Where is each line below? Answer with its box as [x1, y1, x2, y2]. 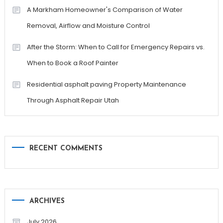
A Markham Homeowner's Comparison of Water [26, 4, 183, 14]
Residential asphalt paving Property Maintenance [26, 79, 186, 89]
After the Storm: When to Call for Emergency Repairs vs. [26, 42, 205, 52]
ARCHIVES [29, 197, 65, 205]
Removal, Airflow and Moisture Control [26, 20, 150, 30]
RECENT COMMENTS [29, 144, 103, 152]
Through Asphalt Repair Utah [26, 95, 119, 105]
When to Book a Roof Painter [26, 58, 118, 68]
